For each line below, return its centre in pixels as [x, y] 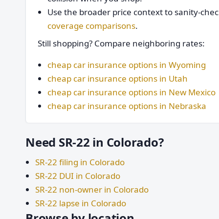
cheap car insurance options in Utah [118, 78]
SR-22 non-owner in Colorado [92, 189]
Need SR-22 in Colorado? [95, 142]
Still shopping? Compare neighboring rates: [121, 43]
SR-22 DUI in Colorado [78, 176]
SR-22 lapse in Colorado [81, 203]
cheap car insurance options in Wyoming [127, 65]
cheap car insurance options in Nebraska [127, 106]
